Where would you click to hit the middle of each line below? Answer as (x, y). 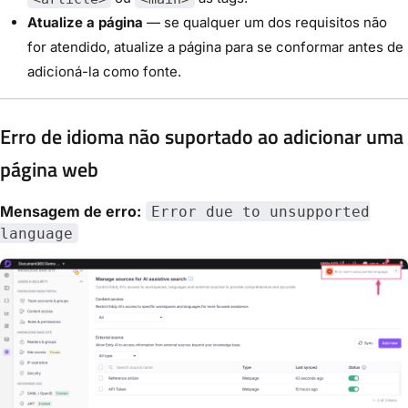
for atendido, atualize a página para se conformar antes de (215, 47)
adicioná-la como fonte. (104, 72)
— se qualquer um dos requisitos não (265, 23)
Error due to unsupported (260, 211)
